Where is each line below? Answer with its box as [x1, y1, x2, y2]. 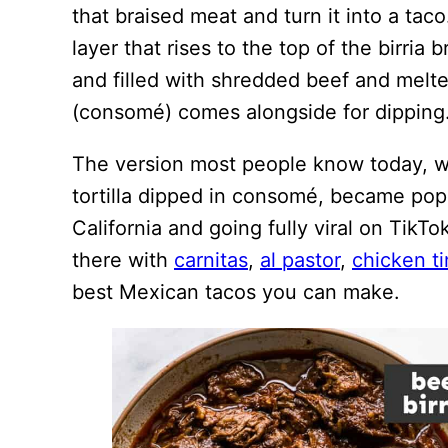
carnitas [174, 248, 248, 272]
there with [72, 248, 174, 272]
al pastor [260, 248, 340, 272]
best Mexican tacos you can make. [72, 280, 400, 304]
